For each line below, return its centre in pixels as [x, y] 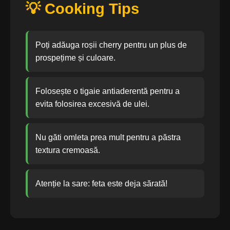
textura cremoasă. [68, 150]
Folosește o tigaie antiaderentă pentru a [108, 91]
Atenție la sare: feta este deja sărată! [101, 184]
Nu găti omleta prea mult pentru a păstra [108, 137]
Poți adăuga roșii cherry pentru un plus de [111, 45]
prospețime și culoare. [75, 58]
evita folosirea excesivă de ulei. [92, 104]
